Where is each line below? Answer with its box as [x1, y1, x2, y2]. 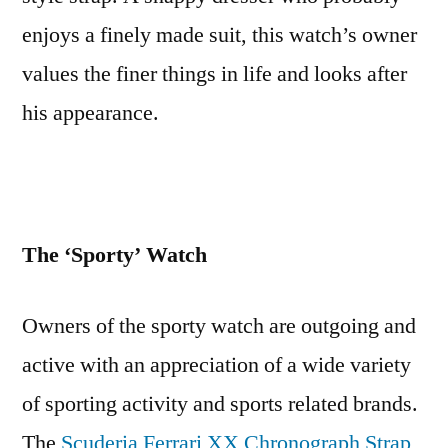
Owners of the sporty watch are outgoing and [22, 312, 416, 340]
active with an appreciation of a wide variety [22, 351, 411, 379]
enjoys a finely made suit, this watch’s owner [22, 21, 417, 49]
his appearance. [22, 99, 159, 127]
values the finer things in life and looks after [22, 60, 407, 88]
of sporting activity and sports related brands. [22, 390, 418, 418]
